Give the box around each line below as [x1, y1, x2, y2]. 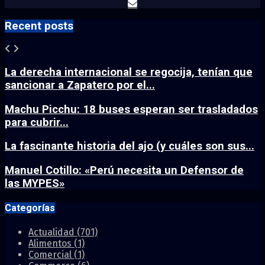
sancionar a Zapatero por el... [5, 79, 155, 92]
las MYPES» [5, 177, 64, 190]
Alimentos [28, 237, 74, 249]
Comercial [28, 248, 74, 260]
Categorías [5, 202, 55, 214]
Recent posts [5, 19, 73, 33]
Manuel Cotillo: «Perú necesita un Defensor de [5, 164, 244, 177]
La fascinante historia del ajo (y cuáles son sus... [5, 140, 254, 153]
